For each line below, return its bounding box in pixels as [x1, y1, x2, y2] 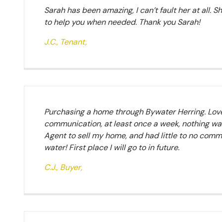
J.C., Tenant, [44, 37, 87, 47]
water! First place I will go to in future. [44, 142, 179, 153]
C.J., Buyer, [44, 162, 82, 172]
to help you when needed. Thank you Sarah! [44, 17, 200, 27]
